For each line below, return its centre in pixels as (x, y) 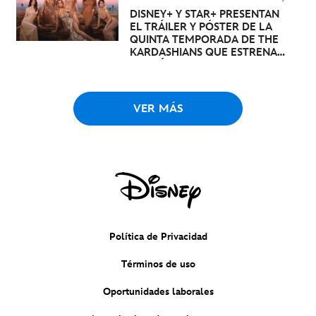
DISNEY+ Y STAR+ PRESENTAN (204, 15)
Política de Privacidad (158, 237)
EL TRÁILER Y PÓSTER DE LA (201, 28)
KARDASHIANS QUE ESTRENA (203, 53)
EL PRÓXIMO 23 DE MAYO (194, 66)
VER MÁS (158, 109)
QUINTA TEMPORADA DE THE (204, 40)
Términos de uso (158, 265)
